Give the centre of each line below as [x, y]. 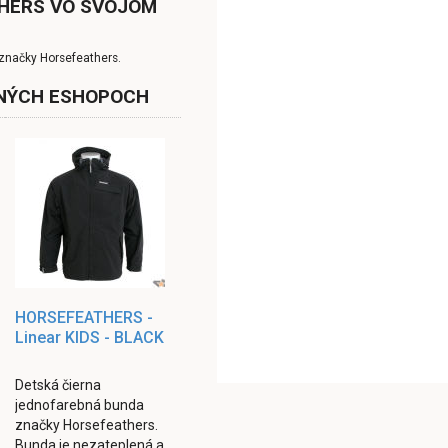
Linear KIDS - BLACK [90, 337]
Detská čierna [58, 385]
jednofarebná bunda [80, 405]
